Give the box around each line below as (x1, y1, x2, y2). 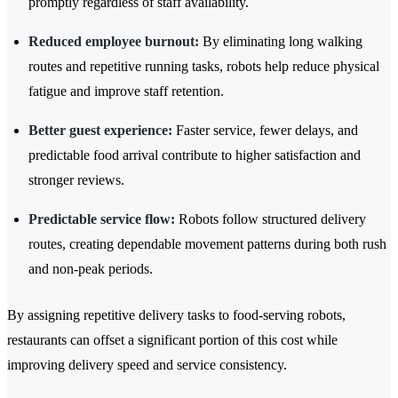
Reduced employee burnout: (28, 34, 199, 50)
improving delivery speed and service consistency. (7, 357, 287, 373)
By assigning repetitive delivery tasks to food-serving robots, (7, 307, 346, 323)
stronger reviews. (28, 172, 124, 188)
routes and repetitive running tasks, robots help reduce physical (28, 59, 379, 75)
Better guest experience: (28, 123, 172, 139)
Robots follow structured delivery (175, 211, 366, 227)
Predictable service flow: (28, 211, 175, 227)
